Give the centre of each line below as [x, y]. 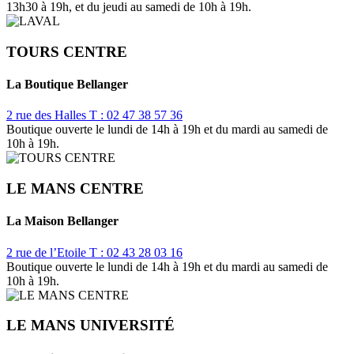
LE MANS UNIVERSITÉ [90, 326]
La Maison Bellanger [62, 221]
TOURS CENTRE [67, 51]
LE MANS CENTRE [75, 189]
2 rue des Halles [48, 115]
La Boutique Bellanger [67, 85]
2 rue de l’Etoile [48, 252]
